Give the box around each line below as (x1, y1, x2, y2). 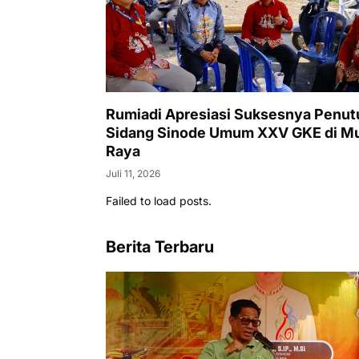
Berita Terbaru (106, 236, 214, 256)
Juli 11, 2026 (106, 167, 160, 179)
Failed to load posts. (106, 193, 212, 208)
